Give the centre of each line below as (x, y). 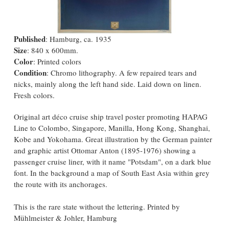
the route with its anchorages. (61, 184)
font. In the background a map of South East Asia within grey (112, 173)
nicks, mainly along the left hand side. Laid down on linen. (108, 84)
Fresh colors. (34, 95)
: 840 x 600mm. (53, 50)
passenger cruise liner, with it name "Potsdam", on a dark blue (112, 162)
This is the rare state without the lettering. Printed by (97, 207)
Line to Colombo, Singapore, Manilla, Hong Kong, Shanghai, (112, 128)
